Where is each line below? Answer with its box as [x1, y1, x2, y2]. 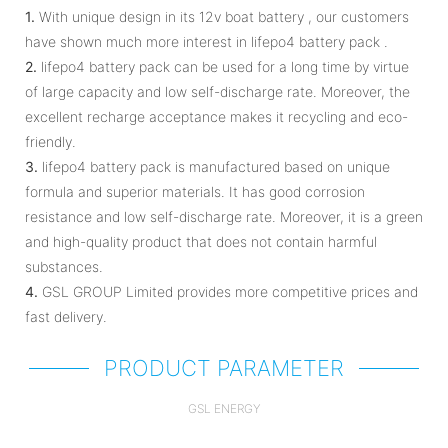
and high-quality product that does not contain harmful [25, 232, 377, 250]
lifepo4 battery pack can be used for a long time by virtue [37, 57, 409, 75]
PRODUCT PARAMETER [104, 354, 344, 381]
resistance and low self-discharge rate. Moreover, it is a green [25, 207, 423, 225]
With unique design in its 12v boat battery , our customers [35, 7, 409, 25]
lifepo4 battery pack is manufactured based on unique [38, 157, 390, 175]
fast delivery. [25, 307, 107, 325]
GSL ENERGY [187, 400, 261, 416]
